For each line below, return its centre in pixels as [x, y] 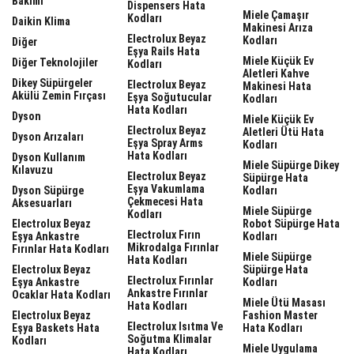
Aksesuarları [42, 203]
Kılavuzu [32, 169]
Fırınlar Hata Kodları [60, 249]
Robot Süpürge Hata [291, 223]
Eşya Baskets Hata [56, 328]
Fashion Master [280, 315]
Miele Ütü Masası [284, 302]
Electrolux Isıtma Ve [175, 326]
